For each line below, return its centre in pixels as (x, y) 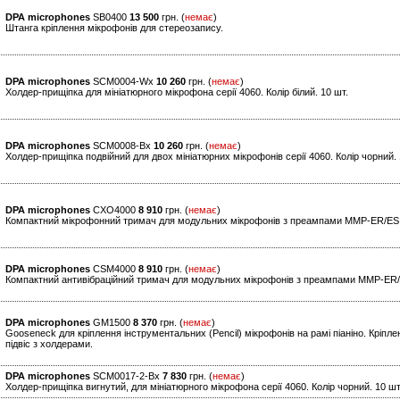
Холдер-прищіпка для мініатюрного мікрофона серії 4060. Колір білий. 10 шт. (177, 92)
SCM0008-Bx (122, 146)
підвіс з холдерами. (49, 344)
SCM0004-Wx (123, 82)
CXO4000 (114, 210)
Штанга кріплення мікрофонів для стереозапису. (114, 28)
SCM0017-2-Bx (126, 376)
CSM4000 (114, 269)
